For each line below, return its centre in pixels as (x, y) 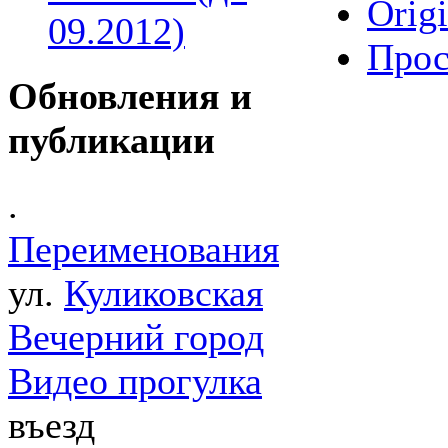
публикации (111, 139)
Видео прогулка (135, 381)
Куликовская (163, 293)
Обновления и (130, 95)
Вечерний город (136, 337)
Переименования (143, 249)
